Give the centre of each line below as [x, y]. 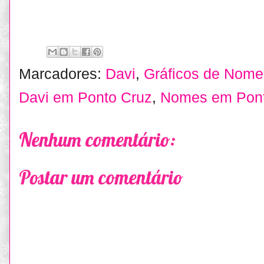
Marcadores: [62, 73]
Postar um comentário [101, 177]
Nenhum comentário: [97, 139]
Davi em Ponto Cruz [85, 97]
